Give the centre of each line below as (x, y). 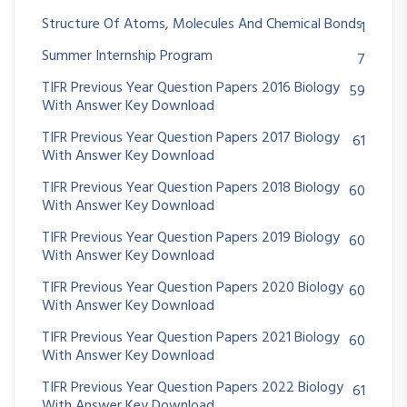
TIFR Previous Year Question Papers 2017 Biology (191, 139)
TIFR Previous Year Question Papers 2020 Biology (193, 288)
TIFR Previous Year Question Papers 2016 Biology (191, 89)
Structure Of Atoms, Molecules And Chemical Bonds (202, 25)
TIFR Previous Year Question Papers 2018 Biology (191, 189)
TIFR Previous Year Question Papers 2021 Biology (191, 338)
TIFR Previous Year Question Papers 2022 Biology (193, 388)
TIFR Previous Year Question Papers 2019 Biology (191, 238)
